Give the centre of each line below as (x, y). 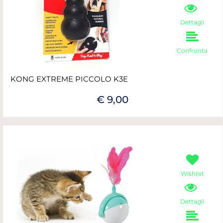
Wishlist (192, 173)
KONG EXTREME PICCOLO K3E (69, 79)
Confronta (192, 50)
